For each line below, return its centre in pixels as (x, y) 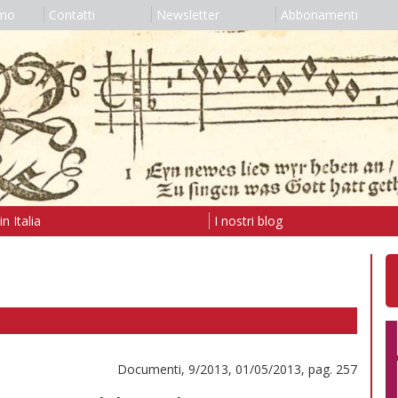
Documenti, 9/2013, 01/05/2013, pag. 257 (237, 369)
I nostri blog (248, 220)
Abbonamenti (319, 15)
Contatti (72, 15)
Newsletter (187, 15)
